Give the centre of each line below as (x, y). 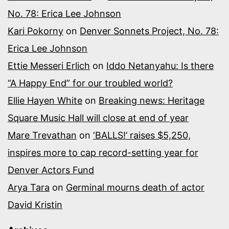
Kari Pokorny (36, 31)
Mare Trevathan (42, 135)
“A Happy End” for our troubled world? (90, 83)
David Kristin (35, 204)
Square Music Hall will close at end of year (98, 118)
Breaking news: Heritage (152, 100)
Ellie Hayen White (45, 100)
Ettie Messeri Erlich (49, 65)
